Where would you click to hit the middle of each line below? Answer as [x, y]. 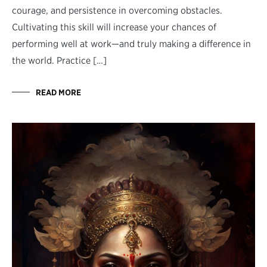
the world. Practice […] [59, 60]
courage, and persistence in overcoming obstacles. [117, 10]
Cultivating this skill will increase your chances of [114, 27]
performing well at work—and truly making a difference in [131, 44]
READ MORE [58, 92]
